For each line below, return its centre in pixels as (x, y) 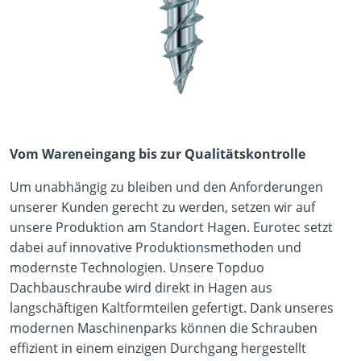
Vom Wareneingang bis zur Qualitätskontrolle (158, 154)
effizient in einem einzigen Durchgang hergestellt (158, 348)
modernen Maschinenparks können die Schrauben (164, 328)
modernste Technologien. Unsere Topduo (137, 268)
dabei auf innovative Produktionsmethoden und (156, 247)
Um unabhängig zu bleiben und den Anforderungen (166, 187)
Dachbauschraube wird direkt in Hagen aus (141, 288)
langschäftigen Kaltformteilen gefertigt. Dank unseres (172, 308)
